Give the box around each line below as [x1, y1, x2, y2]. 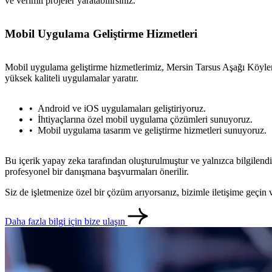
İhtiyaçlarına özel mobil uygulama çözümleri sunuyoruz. [38, 114, 253, 124]
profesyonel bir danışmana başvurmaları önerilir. [5, 166, 189, 177]
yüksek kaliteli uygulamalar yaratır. [5, 72, 138, 83]
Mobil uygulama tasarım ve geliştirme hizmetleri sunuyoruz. [38, 124, 267, 135]
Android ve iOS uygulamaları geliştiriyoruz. [38, 103, 206, 114]
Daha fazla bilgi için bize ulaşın [5, 216, 127, 226]
